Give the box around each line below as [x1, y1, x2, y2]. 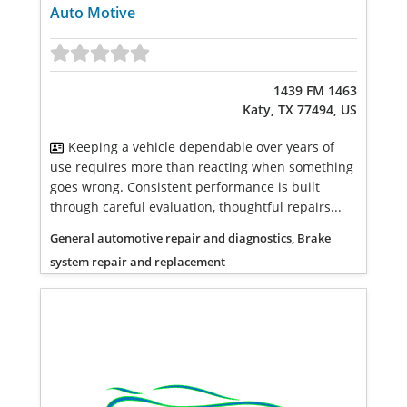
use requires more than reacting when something [50, 157, 353, 175]
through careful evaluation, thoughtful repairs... [50, 197, 342, 215]
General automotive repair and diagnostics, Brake [50, 229, 331, 246]
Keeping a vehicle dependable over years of [68, 137, 334, 155]
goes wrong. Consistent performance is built [50, 177, 320, 195]
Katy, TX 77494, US [243, 100, 357, 118]
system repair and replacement [50, 253, 225, 270]
